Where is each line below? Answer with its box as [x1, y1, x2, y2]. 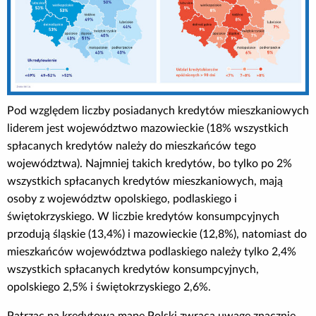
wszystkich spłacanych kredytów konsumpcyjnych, [7, 264, 259, 276]
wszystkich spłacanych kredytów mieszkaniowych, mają [7, 176, 283, 188]
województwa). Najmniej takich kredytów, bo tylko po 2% [7, 158, 292, 170]
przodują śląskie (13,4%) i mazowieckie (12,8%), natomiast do [7, 229, 307, 241]
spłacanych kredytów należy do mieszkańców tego [7, 140, 256, 152]
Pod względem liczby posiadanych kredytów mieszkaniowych [7, 105, 309, 117]
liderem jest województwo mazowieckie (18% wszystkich [7, 123, 288, 135]
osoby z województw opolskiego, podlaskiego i [7, 193, 237, 205]
